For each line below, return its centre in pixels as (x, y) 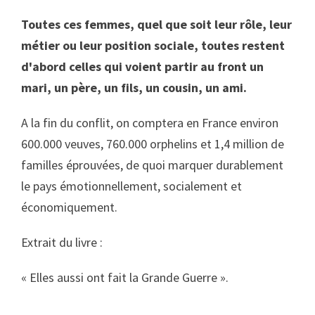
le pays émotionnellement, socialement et (131, 186)
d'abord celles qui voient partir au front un (142, 66)
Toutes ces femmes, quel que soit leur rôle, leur (156, 24)
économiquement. (69, 207)
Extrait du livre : (62, 242)
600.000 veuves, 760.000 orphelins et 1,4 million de (153, 144)
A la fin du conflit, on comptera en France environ (150, 123)
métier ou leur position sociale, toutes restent (153, 45)
